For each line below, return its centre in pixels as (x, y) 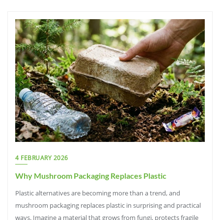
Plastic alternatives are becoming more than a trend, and (98, 193)
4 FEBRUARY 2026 (42, 158)
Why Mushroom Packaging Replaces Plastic (91, 176)
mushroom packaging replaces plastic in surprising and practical (108, 205)
